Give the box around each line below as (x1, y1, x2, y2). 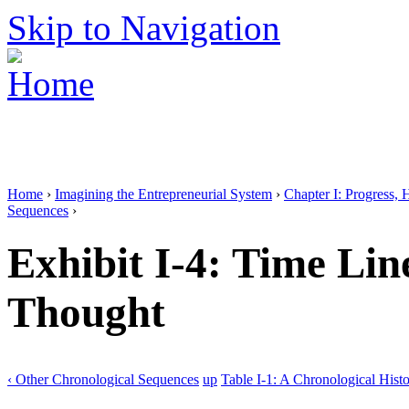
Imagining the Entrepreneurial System (55, 186, 272, 202)
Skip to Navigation (7, 8, 280, 47)
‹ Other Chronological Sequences (7, 371, 199, 387)
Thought (7, 288, 165, 337)
